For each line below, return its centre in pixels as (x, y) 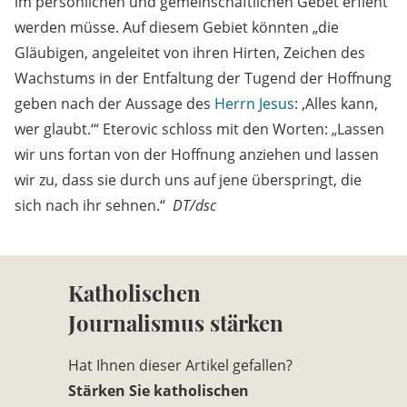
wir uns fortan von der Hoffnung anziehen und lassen (197, 155)
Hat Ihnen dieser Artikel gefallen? (180, 366)
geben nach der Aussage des (114, 104)
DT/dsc (194, 206)
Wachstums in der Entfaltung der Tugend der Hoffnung (203, 79)
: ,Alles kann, (336, 104)
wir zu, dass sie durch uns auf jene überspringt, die (188, 180)
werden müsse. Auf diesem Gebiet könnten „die (177, 28)
